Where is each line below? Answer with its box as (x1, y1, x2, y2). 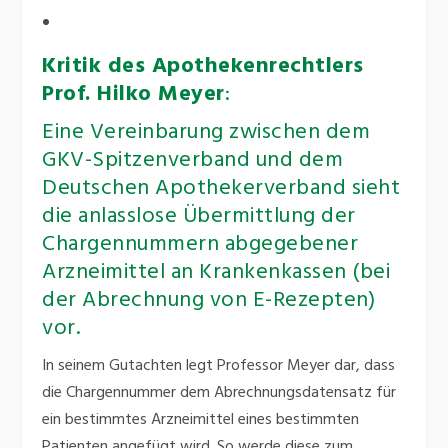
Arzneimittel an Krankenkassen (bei (42, 255, 391, 291)
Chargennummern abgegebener (42, 227, 359, 263)
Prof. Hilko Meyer (42, 77, 225, 113)
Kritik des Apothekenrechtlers (42, 49, 364, 85)
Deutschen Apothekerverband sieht (42, 171, 401, 207)
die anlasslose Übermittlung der (42, 199, 356, 235)
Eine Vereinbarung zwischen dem (42, 115, 371, 151)
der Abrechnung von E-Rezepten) (42, 283, 376, 319)
